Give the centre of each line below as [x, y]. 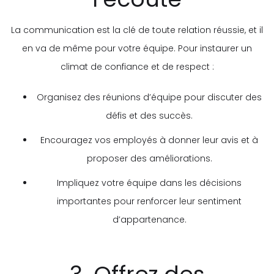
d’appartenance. [149, 219]
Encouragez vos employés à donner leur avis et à [149, 140]
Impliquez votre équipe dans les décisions [149, 183]
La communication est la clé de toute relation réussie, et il [137, 30]
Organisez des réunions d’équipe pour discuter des [149, 97]
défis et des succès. [149, 115]
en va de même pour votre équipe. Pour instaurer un [137, 48]
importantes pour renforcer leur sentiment [149, 201]
